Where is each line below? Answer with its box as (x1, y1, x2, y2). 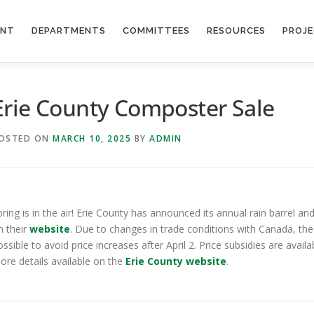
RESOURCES (207, 25, 266, 36)
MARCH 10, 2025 (53, 132, 131, 144)
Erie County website (125, 254, 226, 268)
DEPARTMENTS (32, 25, 106, 36)
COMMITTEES (123, 25, 190, 36)
